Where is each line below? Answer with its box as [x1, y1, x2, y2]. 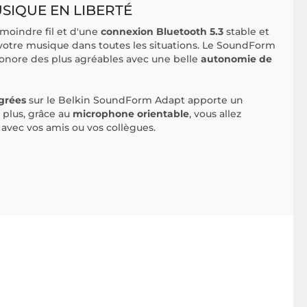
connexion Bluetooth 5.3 [101, 25, 226, 38]
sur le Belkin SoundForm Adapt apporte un [26, 94, 243, 106]
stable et [226, 25, 269, 38]
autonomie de [201, 53, 272, 65]
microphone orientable [73, 108, 189, 120]
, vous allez [189, 108, 241, 120]
